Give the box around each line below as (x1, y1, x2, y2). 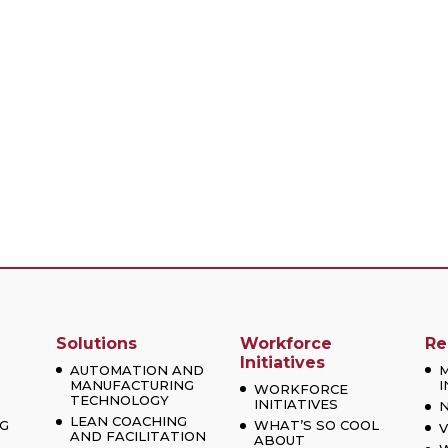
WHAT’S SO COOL (254, 417, 380, 434)
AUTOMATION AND (69, 361, 204, 378)
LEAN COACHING (69, 413, 187, 430)
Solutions (55, 333, 137, 353)
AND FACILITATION (69, 428, 206, 445)
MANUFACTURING (69, 376, 194, 393)
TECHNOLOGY (69, 391, 169, 408)
